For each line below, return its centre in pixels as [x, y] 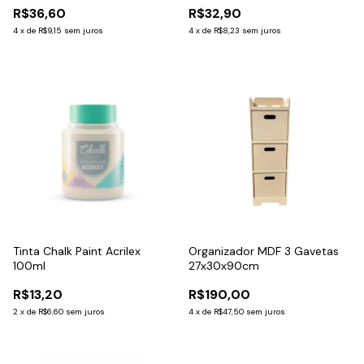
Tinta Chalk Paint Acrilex [77, 251]
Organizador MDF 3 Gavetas [264, 251]
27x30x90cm [224, 265]
